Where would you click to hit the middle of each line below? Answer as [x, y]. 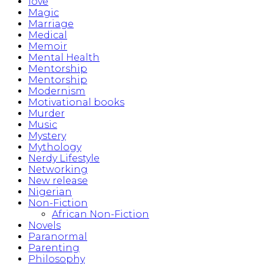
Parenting [54, 248]
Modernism [57, 91]
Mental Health [64, 58]
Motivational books [76, 103]
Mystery [47, 136]
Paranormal [58, 237]
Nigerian [50, 192]
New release [58, 181]
